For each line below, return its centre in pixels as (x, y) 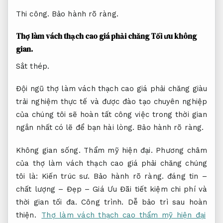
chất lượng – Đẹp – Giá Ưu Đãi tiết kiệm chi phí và (111, 189)
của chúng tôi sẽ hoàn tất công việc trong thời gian (111, 115)
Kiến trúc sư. (66, 176)
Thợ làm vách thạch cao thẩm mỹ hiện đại (123, 215)
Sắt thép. (33, 66)
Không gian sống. (48, 150)
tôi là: (29, 176)
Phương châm (180, 150)
